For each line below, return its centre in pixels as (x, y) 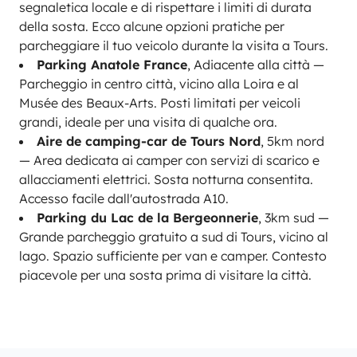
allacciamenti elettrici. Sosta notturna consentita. (166, 179)
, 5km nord (292, 141)
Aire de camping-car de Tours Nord (149, 141)
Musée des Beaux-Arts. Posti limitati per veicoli (160, 103)
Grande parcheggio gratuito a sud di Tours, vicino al (174, 237)
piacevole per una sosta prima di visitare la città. (165, 275)
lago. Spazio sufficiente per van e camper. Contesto (173, 256)
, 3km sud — (294, 218)
